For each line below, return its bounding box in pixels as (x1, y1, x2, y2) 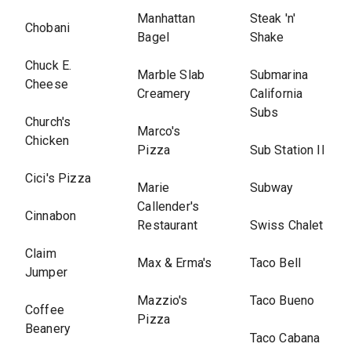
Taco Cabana (249, 331, 320, 346)
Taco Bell (249, 255, 301, 270)
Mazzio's (137, 293, 188, 308)
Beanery (25, 321, 71, 336)
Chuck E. (25, 58, 72, 73)
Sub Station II (249, 143, 325, 157)
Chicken (25, 133, 70, 148)
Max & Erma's (137, 255, 212, 270)
